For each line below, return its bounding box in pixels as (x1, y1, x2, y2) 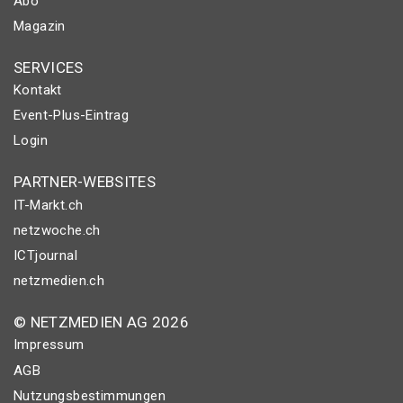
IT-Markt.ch (13, 196, 84, 213)
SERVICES (13, 58, 84, 76)
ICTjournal (13, 246, 77, 264)
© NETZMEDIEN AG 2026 (13, 313, 189, 332)
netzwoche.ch (13, 221, 101, 238)
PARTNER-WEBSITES (13, 173, 156, 192)
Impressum (13, 336, 85, 354)
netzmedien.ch (13, 273, 105, 290)
